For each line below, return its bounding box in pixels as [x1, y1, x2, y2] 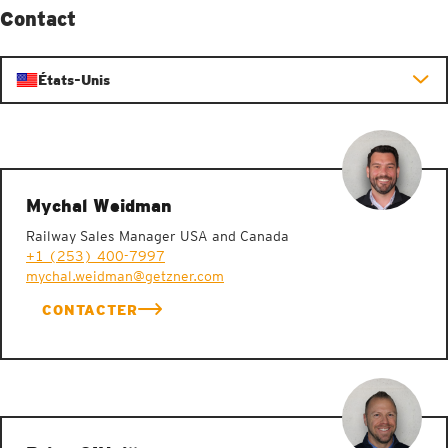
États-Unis [38, 71, 110, 88]
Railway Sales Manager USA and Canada [26, 227, 289, 244]
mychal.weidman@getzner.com [26, 267, 224, 284]
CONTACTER [42, 301, 138, 318]
